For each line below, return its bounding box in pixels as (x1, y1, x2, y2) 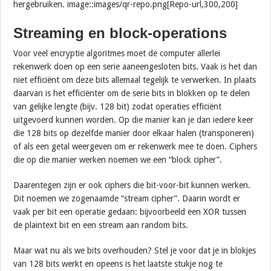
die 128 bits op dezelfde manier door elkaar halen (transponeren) (13, 128, 255, 138)
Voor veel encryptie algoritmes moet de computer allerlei (13, 48, 221, 58)
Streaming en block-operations (13, 24, 227, 41)
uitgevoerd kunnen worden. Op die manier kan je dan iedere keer (13, 114, 254, 125)
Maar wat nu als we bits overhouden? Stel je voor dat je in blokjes (13, 245, 256, 255)
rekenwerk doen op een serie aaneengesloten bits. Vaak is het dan (13, 61, 258, 71)
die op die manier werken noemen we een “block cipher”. (13, 154, 223, 165)
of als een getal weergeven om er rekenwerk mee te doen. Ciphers (13, 141, 258, 151)
